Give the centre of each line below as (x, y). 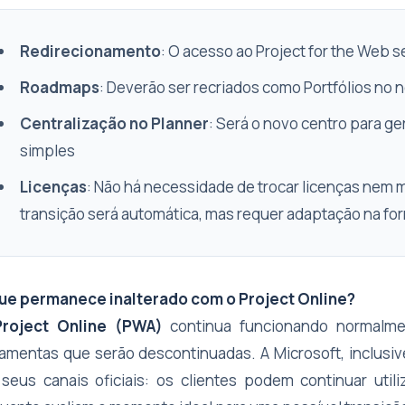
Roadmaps (60, 87)
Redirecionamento (90, 51)
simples (47, 151)
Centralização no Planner (114, 123)
